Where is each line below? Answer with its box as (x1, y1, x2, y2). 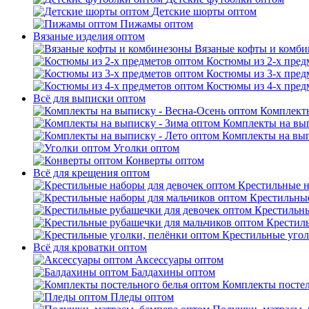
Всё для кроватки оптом (33, 241, 147, 253)
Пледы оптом (110, 291, 174, 303)
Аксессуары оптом (135, 254, 223, 266)
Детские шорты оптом (152, 6, 257, 17)
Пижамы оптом (120, 18, 193, 30)
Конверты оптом (126, 154, 204, 166)
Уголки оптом (113, 142, 179, 154)
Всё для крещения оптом (33, 167, 150, 179)
